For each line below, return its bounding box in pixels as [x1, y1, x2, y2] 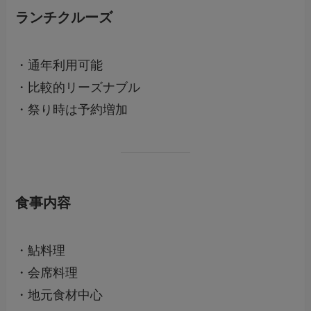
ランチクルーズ [15, 9, 113, 25]
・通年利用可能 [15, 58, 103, 73]
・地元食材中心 [15, 288, 103, 303]
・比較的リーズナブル [15, 81, 141, 95]
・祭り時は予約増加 [15, 103, 128, 117]
